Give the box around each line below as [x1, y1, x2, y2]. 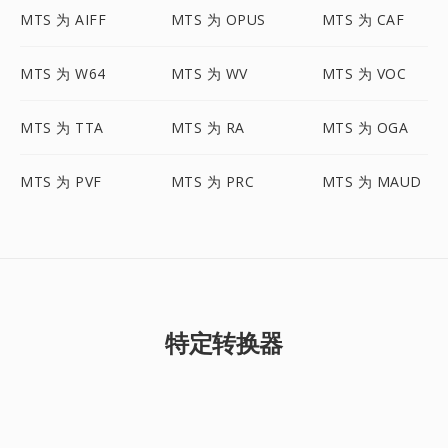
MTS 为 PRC [170, 172, 255, 191]
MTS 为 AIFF [20, 10, 106, 29]
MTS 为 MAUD [321, 172, 422, 191]
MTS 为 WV [170, 64, 248, 83]
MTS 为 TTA [20, 118, 104, 137]
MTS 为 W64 [20, 64, 106, 83]
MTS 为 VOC [321, 64, 407, 83]
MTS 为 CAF [321, 10, 405, 29]
